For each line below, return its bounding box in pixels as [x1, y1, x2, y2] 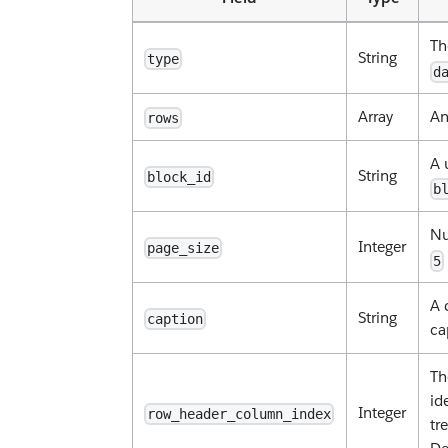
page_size [147, 240, 220, 257]
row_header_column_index [147, 406, 332, 423]
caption [147, 311, 204, 328]
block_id [147, 169, 212, 186]
